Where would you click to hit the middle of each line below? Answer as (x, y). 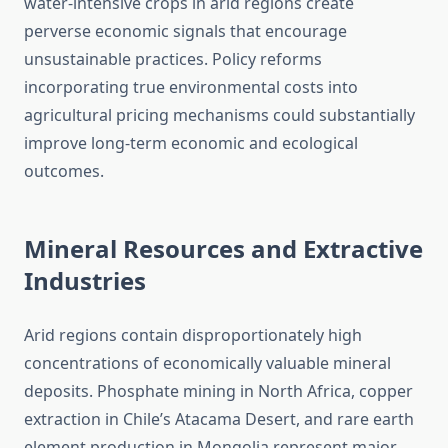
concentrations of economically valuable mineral (207, 363)
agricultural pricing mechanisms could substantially (219, 115)
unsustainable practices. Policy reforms (173, 59)
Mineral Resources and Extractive (223, 249)
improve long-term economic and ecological (191, 143)
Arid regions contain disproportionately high (193, 335)
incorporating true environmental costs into (191, 87)
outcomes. (64, 171)
